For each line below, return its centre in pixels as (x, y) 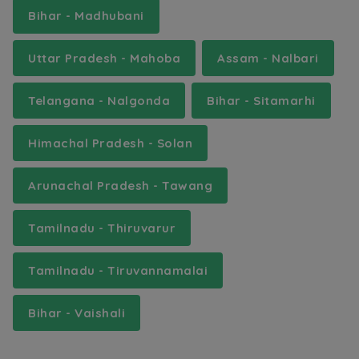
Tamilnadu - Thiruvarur (102, 228)
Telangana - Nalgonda (99, 100)
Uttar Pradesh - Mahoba (104, 58)
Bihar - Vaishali (77, 313)
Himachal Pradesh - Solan (110, 143)
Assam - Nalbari (268, 58)
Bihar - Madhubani (86, 15)
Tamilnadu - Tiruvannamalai (118, 270)
